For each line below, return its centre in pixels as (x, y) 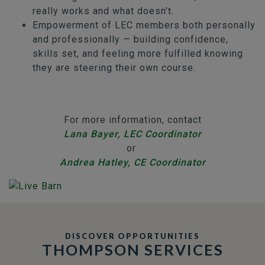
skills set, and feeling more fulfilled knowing (138, 53)
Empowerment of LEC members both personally (144, 25)
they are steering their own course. (114, 67)
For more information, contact (132, 119)
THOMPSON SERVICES (132, 249)
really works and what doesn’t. (103, 11)
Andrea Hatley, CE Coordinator (132, 162)
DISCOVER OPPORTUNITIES (132, 236)
